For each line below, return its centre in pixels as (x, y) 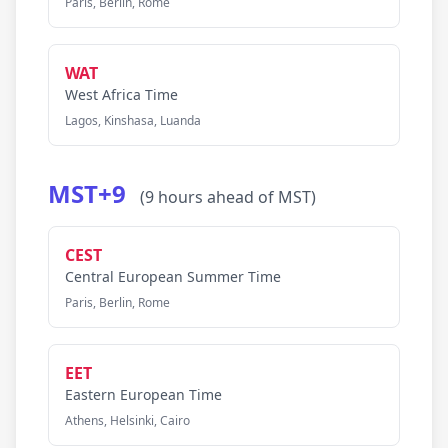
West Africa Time (121, 94)
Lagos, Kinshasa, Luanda (133, 120)
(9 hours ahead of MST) (228, 197)
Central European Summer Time (173, 276)
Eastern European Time (143, 394)
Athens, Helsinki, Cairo (127, 420)
